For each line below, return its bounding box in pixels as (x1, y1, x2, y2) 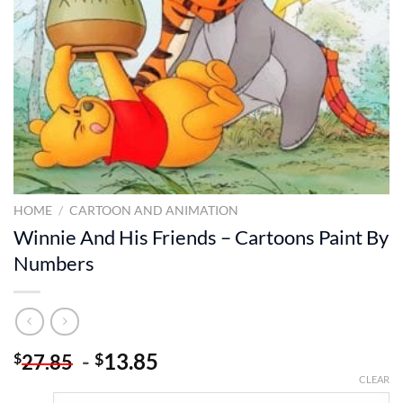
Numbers (13, 250, 94, 275)
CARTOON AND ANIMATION (69, 203, 239, 219)
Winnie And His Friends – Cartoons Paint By (13, 224, 389, 249)
